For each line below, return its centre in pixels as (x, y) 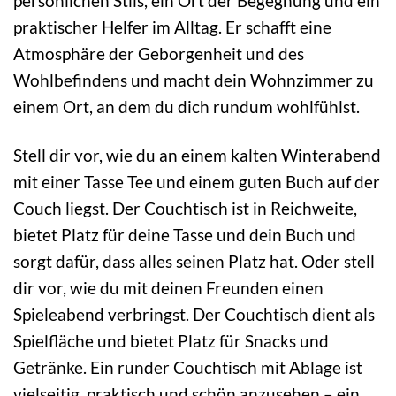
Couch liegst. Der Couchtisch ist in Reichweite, (185, 209)
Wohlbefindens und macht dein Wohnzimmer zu (194, 80)
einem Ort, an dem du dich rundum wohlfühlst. (187, 107)
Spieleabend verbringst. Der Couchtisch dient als (194, 315)
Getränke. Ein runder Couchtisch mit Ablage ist (188, 368)
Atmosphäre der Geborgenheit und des (159, 54)
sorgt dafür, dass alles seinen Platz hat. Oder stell (194, 262)
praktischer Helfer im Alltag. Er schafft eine (172, 27)
